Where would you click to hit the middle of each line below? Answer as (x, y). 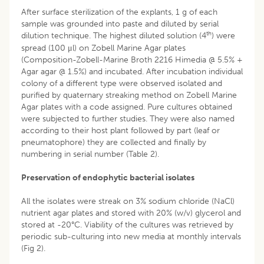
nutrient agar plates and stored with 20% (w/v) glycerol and (131, 213)
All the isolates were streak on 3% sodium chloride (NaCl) (128, 201)
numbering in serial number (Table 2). (90, 154)
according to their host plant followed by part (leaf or (121, 130)
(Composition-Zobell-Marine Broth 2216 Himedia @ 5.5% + (132, 60)
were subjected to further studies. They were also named (128, 118)
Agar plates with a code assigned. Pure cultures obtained (127, 107)
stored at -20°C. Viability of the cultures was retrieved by (127, 225)
